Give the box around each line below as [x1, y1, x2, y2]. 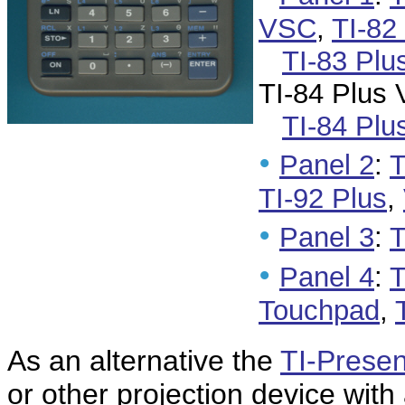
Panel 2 [279, 149, 374, 181]
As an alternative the [7, 344, 280, 377]
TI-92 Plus [259, 183, 387, 214]
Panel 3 [279, 221, 374, 254]
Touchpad [259, 295, 380, 327]
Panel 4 [279, 261, 374, 294]
